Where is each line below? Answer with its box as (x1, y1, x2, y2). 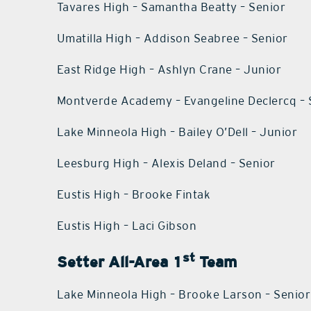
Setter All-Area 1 (56, 253, 183, 271)
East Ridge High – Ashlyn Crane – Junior (56, 62, 282, 77)
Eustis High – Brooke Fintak (56, 187, 211, 202)
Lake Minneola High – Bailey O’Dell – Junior (56, 125, 298, 140)
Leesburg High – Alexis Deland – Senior (56, 156, 276, 171)
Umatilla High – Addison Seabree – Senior (56, 31, 288, 46)
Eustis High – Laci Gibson (56, 219, 197, 233)
